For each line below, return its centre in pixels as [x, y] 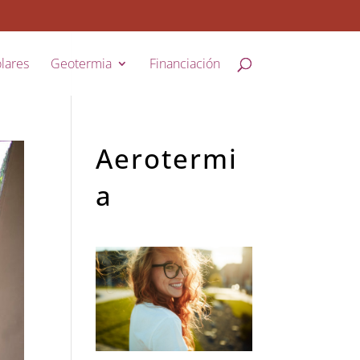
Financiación [184, 63]
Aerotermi [167, 159]
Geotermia [81, 63]
